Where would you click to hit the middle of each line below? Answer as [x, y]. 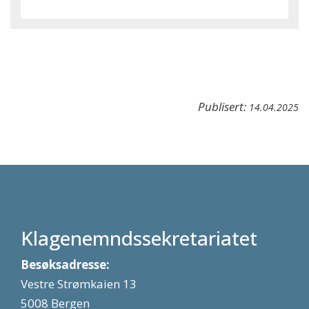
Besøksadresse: [65, 265]
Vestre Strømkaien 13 [79, 284]
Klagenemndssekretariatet [139, 238]
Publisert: [223, 107]
